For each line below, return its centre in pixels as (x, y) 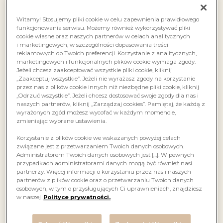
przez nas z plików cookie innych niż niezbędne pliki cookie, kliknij (108, 87)
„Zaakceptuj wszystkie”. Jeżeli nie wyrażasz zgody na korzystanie (106, 79)
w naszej (29, 197)
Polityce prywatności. (77, 197)
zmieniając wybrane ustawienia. (62, 121)
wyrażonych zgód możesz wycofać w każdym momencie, (96, 113)
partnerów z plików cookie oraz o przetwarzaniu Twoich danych (105, 180)
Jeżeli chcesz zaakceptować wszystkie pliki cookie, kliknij (94, 70)
